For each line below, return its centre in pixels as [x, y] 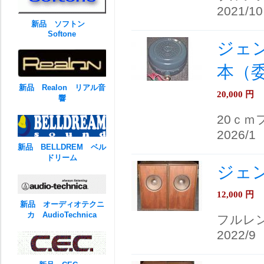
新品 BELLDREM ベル [62, 147]
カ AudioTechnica [62, 215]
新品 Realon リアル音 [62, 88]
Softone [62, 34]
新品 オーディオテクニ [62, 204]
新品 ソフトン [62, 24]
